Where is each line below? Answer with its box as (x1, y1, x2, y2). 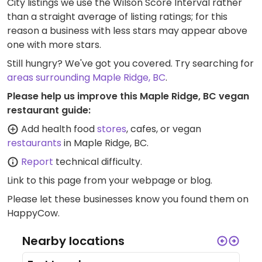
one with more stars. (7, 38, 101, 51)
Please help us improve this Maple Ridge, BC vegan (7, 89, 249, 103)
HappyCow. (7, 206, 60, 220)
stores (97, 122, 126, 136)
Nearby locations (22, 233, 125, 249)
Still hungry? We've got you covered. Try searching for (7, 57, 254, 70)
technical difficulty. (53, 155, 142, 168)
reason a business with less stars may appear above (7, 24, 247, 37)
